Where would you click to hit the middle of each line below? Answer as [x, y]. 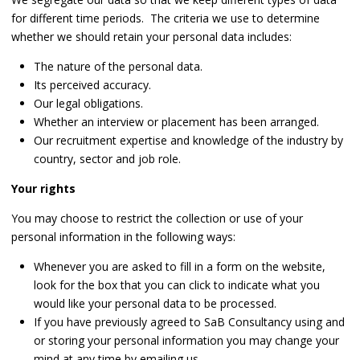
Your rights [43, 189]
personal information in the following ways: [123, 237]
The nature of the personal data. [118, 67]
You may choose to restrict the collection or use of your [157, 219]
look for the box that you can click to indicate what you [177, 285]
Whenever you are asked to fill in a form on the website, [180, 267]
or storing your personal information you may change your [186, 341]
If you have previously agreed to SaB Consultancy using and [189, 322]
